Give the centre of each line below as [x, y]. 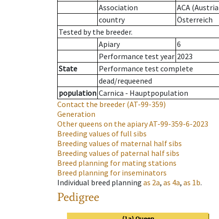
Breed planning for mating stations [117, 163]
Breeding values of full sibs [102, 134]
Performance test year [137, 56]
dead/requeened [125, 81]
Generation [76, 114]
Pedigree [78, 197]
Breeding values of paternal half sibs [118, 153]
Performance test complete [146, 69]
